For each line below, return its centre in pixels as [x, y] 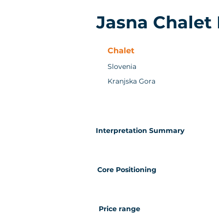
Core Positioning [127, 170]
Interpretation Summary [140, 131]
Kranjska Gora [131, 81]
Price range [120, 209]
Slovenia [122, 66]
